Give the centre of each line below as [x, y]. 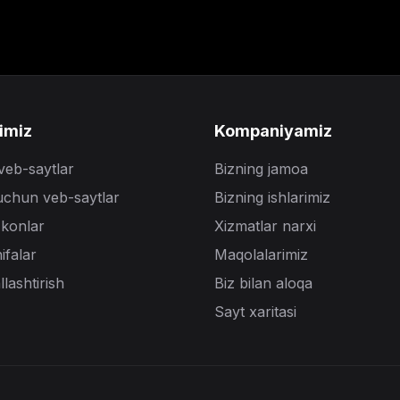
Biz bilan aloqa [263, 283]
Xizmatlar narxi [265, 226]
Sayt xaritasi [255, 312]
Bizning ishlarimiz [272, 197]
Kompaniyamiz [273, 131]
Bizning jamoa [261, 169]
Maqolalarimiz [261, 254]
